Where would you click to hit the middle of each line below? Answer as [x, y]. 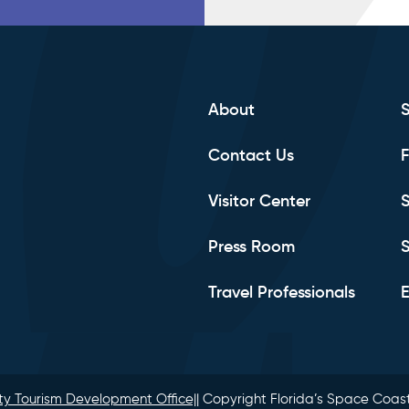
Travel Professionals [282, 294]
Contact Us [251, 157]
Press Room [252, 248]
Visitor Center [259, 202]
